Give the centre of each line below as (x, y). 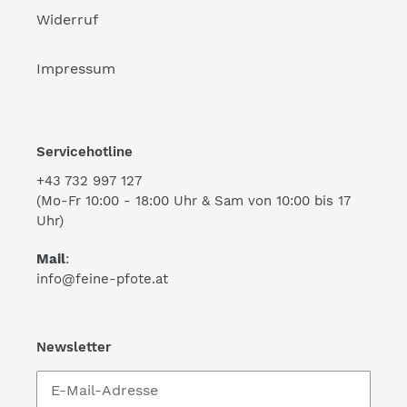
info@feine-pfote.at (102, 278)
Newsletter (74, 347)
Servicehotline (84, 151)
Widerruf (67, 19)
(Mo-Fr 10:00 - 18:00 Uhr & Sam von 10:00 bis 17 (194, 201)
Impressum (76, 68)
